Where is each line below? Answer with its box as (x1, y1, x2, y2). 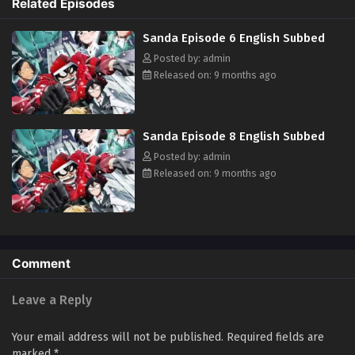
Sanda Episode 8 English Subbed (143, 128, 325, 143)
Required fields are (227, 330, 324, 344)
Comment (12, 255, 71, 271)
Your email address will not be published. (12, 330, 223, 344)
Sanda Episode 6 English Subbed (143, 30, 325, 45)
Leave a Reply (12, 292, 92, 307)
